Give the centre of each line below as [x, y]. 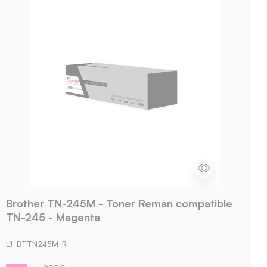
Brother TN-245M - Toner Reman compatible [119, 203]
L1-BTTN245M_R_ [38, 244]
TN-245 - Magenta [53, 217]
